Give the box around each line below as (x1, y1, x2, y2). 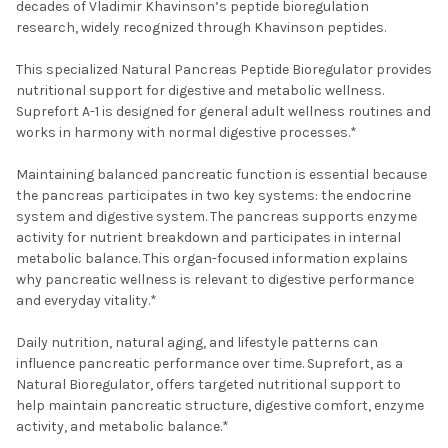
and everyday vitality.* (16, 291, 157, 309)
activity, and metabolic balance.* (16, 417, 229, 435)
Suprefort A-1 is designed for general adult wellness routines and (16, 102, 431, 120)
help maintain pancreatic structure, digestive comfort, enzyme (16, 396, 424, 414)
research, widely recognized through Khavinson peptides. (16, 18, 386, 36)
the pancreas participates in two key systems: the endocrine (16, 186, 411, 204)
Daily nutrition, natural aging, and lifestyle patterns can (16, 333, 378, 351)
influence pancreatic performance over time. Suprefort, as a (16, 354, 403, 372)
